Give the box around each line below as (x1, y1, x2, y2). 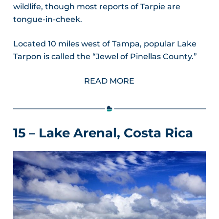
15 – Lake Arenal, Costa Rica (13, 125, 193, 141)
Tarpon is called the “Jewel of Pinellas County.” (13, 51, 197, 61)
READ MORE (84, 76, 135, 86)
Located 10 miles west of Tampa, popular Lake (13, 39, 197, 48)
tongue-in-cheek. (13, 14, 82, 24)
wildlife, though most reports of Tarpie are (13, 1, 180, 11)
